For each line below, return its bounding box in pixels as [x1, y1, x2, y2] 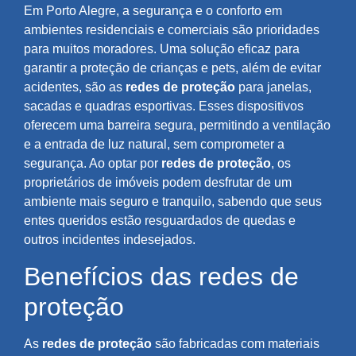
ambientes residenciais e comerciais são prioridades [24, 23, 319, 37]
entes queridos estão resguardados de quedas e [24, 214, 296, 228]
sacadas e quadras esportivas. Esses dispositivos [24, 99, 304, 114]
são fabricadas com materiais [152, 336, 319, 350]
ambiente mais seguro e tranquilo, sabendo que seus [24, 195, 322, 209]
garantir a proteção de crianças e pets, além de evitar [24, 61, 321, 75]
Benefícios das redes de [24, 261, 299, 291]
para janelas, [235, 80, 311, 95]
